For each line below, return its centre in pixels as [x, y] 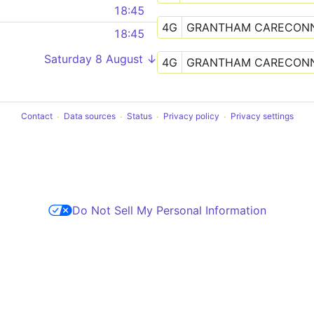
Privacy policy [191, 116]
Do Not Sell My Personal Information [169, 210]
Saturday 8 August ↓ [101, 59]
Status [139, 116]
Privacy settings [262, 116]
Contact [36, 116]
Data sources [89, 116]
